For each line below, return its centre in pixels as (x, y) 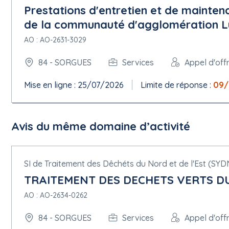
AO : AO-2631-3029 (55, 40)
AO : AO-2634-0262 (56, 195)
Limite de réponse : (177, 85)
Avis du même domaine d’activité (101, 126)
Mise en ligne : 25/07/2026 (74, 85)
